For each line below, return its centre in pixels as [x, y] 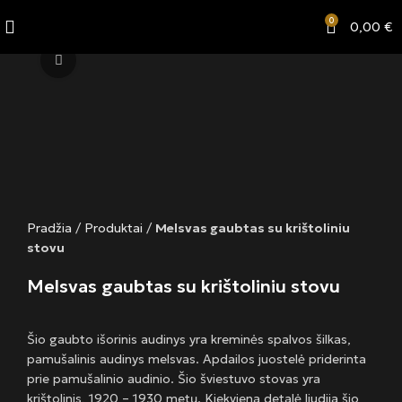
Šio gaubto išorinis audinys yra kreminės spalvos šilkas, [189, 340]
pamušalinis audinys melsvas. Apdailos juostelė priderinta [197, 359]
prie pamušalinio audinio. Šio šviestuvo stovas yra [174, 379]
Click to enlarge [122, 60]
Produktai [114, 228]
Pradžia [49, 228]
